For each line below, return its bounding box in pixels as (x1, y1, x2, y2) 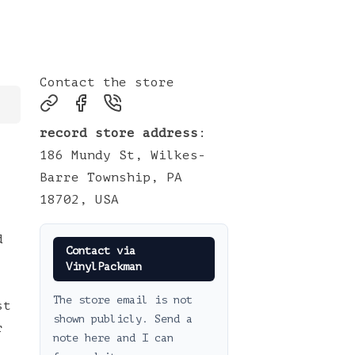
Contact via (66, 245, 136, 257)
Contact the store (40, 75, 174, 90)
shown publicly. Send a (53, 313, 193, 325)
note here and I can (53, 332, 174, 344)
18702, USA (40, 193, 119, 207)
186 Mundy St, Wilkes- (40, 148, 206, 162)
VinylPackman (66, 261, 142, 273)
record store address (40, 126, 198, 140)
